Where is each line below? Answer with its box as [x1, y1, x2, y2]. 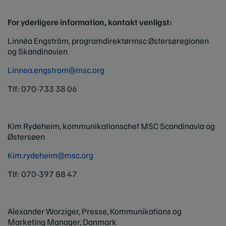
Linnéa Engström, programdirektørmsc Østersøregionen [8, 35, 209, 46]
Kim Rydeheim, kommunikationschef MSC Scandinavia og [8, 120, 215, 131]
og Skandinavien [8, 45, 68, 56]
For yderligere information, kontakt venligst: [8, 16, 172, 27]
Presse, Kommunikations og [82, 205, 182, 216]
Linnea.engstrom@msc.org [8, 64, 104, 75]
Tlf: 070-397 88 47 [8, 168, 77, 179]
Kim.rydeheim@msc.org [8, 149, 93, 160]
